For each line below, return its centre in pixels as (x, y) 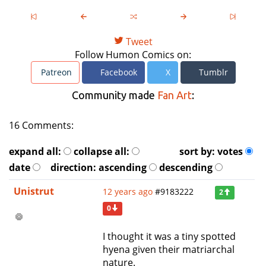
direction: (74, 168)
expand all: (35, 152)
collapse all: (102, 152)
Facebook (117, 72)
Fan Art (175, 95)
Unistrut (34, 191)
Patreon (55, 72)
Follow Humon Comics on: (133, 55)
